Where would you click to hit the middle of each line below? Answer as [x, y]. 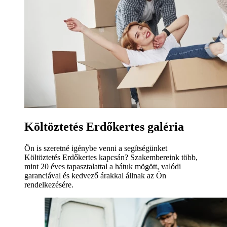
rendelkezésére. [49, 184]
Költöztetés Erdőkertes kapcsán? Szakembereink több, [111, 157]
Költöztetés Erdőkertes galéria [104, 126]
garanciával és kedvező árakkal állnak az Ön [95, 175]
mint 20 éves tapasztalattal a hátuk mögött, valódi [103, 166]
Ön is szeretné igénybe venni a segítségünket [96, 148]
